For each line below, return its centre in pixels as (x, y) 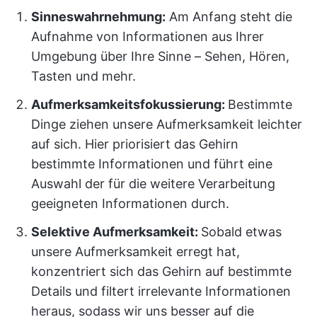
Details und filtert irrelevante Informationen (161, 291)
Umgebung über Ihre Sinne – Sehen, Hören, (160, 56)
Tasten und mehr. (83, 76)
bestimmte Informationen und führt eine (152, 164)
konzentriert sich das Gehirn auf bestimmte (161, 271)
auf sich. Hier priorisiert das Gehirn (135, 144)
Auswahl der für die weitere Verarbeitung (153, 184)
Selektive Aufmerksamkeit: (116, 232)
